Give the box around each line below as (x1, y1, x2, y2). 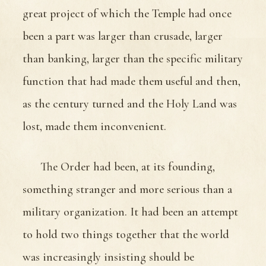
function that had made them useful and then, (23, 74, 240, 88)
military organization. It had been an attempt (23, 204, 238, 219)
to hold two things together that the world (23, 227, 229, 242)
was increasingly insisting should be (23, 249, 194, 264)
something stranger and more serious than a (23, 182, 232, 197)
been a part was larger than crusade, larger (23, 28, 223, 43)
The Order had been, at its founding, (40, 159, 215, 174)
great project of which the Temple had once (23, 6, 232, 21)
